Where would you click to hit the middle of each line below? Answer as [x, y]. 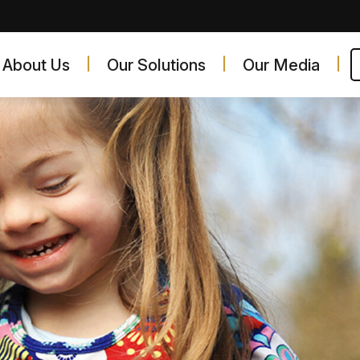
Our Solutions [157, 65]
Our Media [282, 65]
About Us [37, 65]
